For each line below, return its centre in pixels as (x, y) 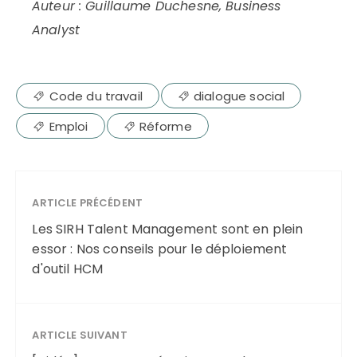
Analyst (55, 30)
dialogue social (239, 96)
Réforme (165, 126)
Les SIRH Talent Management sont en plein (168, 229)
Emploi (69, 126)
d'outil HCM (68, 269)
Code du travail (96, 96)
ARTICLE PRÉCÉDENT (88, 202)
